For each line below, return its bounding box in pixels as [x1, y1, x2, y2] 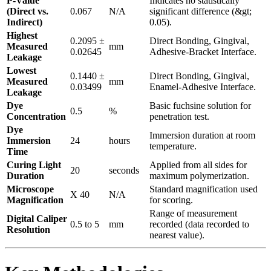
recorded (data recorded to [149, 219, 249, 230]
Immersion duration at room [149, 130, 255, 141]
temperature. [149, 141, 197, 152]
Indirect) [7, 17, 42, 28]
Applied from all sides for [149, 160, 247, 171]
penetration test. [149, 111, 209, 122]
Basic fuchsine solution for [149, 100, 251, 111]
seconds [109, 165, 139, 176]
